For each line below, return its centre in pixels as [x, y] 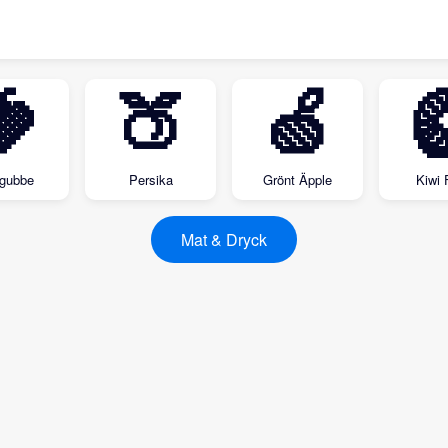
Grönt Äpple [297, 179]
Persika [150, 179]
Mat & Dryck [224, 239]
